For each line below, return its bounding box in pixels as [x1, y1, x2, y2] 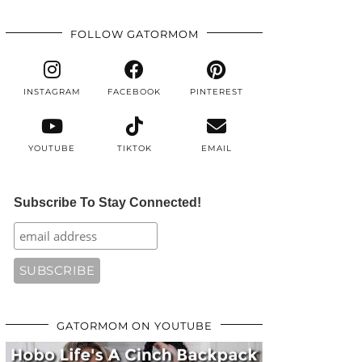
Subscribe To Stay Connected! [13, 196, 201, 210]
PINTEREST [189, 86, 243, 98]
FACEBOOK [107, 86, 161, 98]
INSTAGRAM [23, 86, 81, 98]
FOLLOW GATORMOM [69, 27, 199, 41]
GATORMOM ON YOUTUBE [56, 319, 213, 333]
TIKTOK [116, 143, 152, 154]
